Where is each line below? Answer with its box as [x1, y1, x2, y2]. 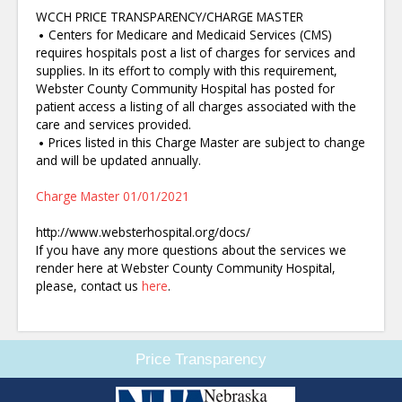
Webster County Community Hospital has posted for [36, 80, 335, 98]
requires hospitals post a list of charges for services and [36, 44, 355, 62]
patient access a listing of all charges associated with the [36, 98, 356, 116]
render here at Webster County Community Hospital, [36, 259, 336, 277]
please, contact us [36, 277, 142, 295]
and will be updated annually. [36, 152, 201, 170]
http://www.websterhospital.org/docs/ [36, 223, 250, 241]
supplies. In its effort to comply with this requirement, [36, 62, 337, 80]
